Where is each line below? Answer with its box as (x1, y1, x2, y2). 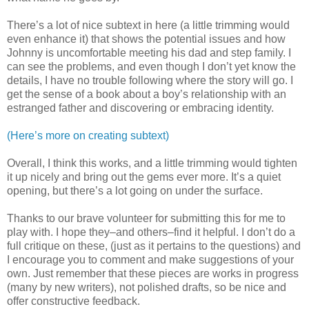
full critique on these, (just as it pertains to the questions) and (7, 239, 301, 252)
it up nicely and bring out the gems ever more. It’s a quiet (7, 170, 281, 183)
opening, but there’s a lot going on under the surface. (7, 184, 263, 197)
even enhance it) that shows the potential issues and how (7, 32, 286, 45)
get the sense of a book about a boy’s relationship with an (7, 88, 286, 100)
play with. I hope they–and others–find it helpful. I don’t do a (7, 226, 295, 238)
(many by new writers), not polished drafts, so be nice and (7, 281, 286, 293)
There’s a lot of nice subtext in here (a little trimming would (7, 19, 290, 31)
